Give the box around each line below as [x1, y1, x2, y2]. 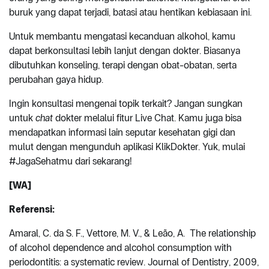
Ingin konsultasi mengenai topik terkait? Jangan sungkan [9, 97, 243, 109]
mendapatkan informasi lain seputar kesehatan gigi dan [9, 126, 235, 138]
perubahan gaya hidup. [9, 73, 106, 85]
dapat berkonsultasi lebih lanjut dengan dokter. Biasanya [9, 44, 240, 56]
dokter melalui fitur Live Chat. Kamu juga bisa [55, 112, 241, 124]
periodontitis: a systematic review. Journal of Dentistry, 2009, [9, 256, 259, 268]
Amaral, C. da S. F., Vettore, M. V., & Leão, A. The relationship [9, 227, 256, 239]
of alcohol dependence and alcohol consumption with [9, 241, 232, 253]
